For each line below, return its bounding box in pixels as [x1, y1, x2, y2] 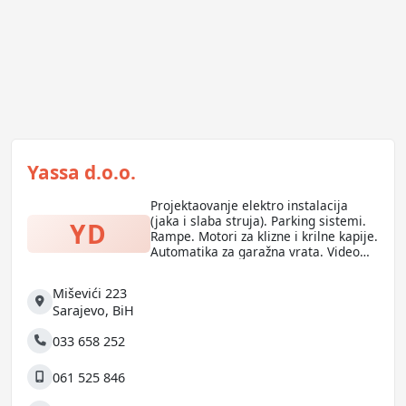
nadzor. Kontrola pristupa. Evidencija [150, 258, 365, 275]
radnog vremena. [150, 274, 252, 291]
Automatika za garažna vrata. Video [150, 243, 360, 260]
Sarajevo [53, 302, 106, 319]
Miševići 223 [53, 285, 128, 302]
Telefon [26, 340, 72, 358]
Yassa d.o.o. [27, 159, 137, 185]
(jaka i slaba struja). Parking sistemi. [150, 212, 366, 229]
